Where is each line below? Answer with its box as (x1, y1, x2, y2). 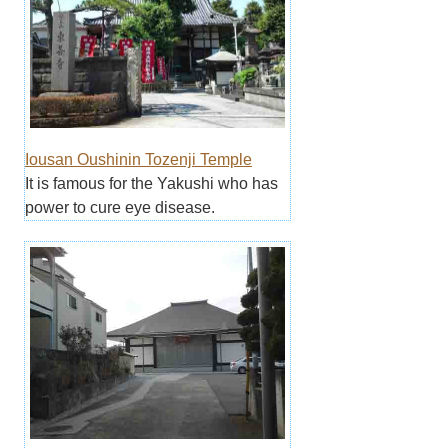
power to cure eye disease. (24, 199, 215, 217)
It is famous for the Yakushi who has (24, 175, 278, 193)
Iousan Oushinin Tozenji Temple (24, 151, 252, 169)
